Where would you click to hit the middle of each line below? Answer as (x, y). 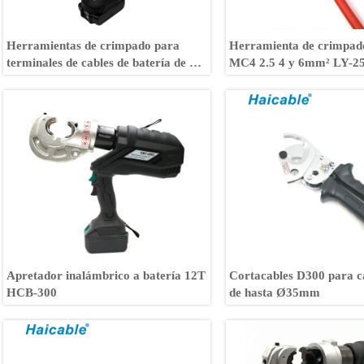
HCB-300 (32, 292)
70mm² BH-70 (45, 79)
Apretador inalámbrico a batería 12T (106, 275)
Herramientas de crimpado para (93, 45)
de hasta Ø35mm (275, 292)
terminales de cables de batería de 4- (104, 62)
